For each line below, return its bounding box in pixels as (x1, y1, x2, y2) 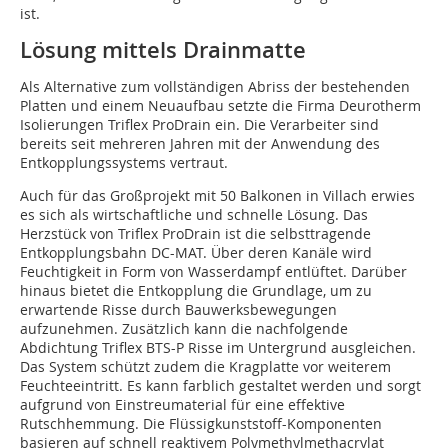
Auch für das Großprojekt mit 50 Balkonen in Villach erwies (20, 186, 415, 206)
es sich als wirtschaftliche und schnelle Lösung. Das (20, 205, 368, 225)
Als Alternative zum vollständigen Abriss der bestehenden (20, 77, 410, 97)
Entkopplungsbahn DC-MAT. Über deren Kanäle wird (20, 243, 372, 263)
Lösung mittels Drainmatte (20, 35, 306, 66)
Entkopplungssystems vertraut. (20, 153, 228, 173)
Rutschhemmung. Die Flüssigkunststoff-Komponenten (20, 414, 382, 434)
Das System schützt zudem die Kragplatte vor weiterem (20, 357, 391, 377)
